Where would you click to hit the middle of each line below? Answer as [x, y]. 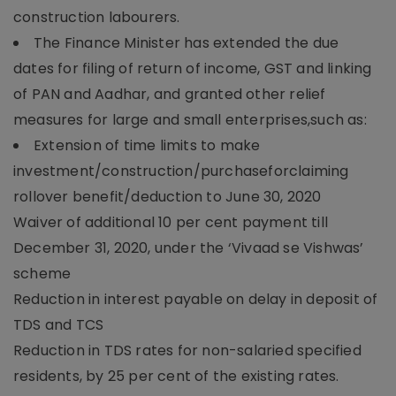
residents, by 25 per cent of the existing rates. [176, 376]
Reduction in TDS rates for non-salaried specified [187, 350]
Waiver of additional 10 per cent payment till [171, 222]
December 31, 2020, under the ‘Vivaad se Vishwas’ [189, 247]
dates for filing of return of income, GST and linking [193, 68]
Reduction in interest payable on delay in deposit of [196, 299]
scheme [42, 273]
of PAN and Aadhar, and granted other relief [170, 94]
